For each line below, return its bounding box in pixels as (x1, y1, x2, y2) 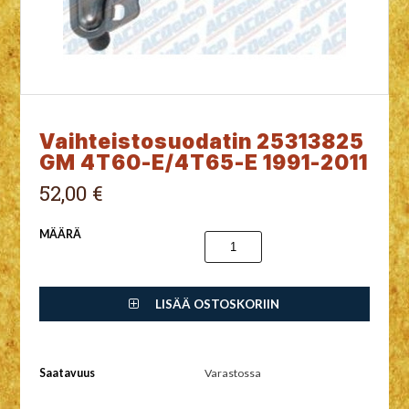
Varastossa (204, 365, 261, 380)
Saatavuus (38, 365, 95, 380)
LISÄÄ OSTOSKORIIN (152, 296, 280, 311)
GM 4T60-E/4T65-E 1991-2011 (38, 149, 368, 174)
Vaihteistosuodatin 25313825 (38, 128, 364, 153)
